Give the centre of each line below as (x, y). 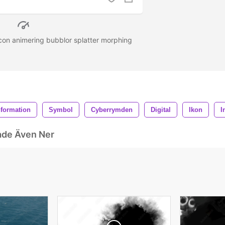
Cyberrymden (112, 109)
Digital (161, 109)
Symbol (61, 109)
